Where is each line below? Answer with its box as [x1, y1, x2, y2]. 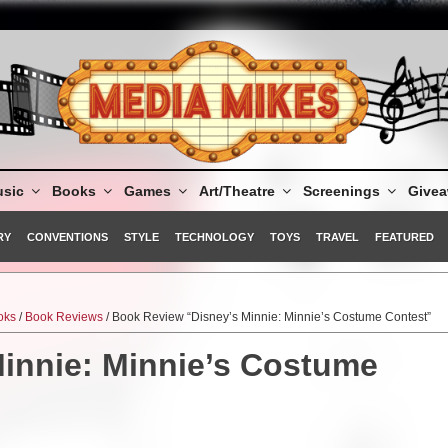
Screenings [302, 183, 380, 200]
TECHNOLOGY [174, 230, 254, 243]
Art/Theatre [198, 183, 275, 200]
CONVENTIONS [26, 230, 108, 243]
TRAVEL [315, 230, 359, 243]
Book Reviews [25, 310, 103, 325]
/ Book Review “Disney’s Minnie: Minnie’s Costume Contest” [103, 310, 431, 325]
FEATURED [374, 230, 434, 243]
